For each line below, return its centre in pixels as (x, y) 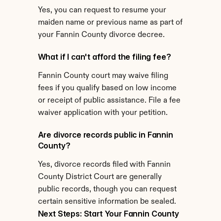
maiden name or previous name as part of (110, 23)
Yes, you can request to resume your (102, 10)
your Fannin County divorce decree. (101, 35)
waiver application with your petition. (103, 113)
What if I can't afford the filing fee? (104, 57)
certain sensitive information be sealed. (107, 202)
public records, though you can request (107, 189)
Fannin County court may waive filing (103, 76)
